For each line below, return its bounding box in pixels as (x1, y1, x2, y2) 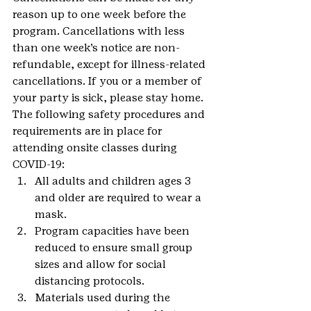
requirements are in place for (12, 124, 165, 137)
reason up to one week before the (12, 7, 189, 21)
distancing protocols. (35, 274, 144, 287)
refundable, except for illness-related (12, 57, 208, 71)
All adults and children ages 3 (35, 174, 194, 187)
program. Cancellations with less (12, 24, 187, 37)
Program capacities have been (35, 224, 192, 237)
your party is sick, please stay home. (12, 90, 203, 104)
